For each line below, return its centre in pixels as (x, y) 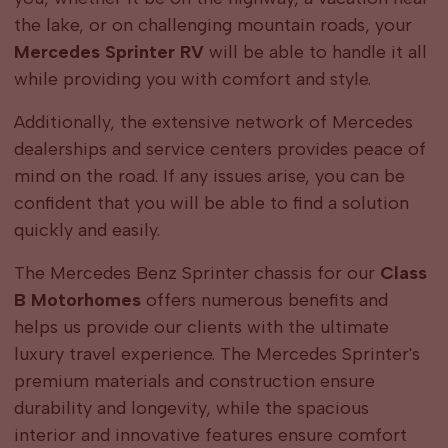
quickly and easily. (86, 230)
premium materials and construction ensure (194, 381)
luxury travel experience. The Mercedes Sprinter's (216, 354)
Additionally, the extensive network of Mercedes (213, 122)
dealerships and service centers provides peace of (219, 149)
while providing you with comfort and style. (192, 79)
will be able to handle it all (315, 52)
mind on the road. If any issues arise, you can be (209, 176)
